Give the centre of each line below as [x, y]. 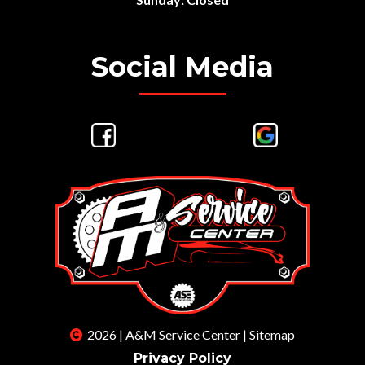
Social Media [182, 67]
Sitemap [272, 335]
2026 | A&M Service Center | [168, 335]
